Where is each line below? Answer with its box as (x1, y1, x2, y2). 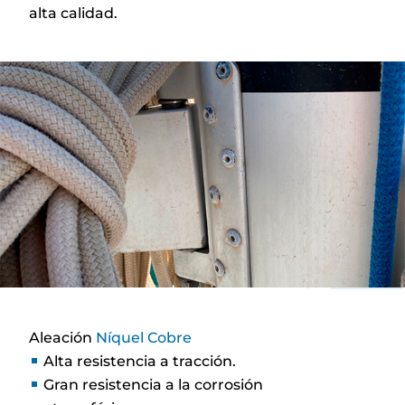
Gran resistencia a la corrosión (43, 375, 264, 393)
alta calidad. (29, 4, 118, 22)
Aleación (29, 328, 97, 346)
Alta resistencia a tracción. (43, 352, 237, 370)
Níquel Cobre (96, 328, 193, 346)
